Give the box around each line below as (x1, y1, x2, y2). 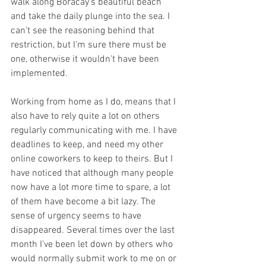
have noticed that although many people (11, 167, 176, 179)
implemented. (11, 68, 68, 80)
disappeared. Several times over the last (11, 224, 177, 236)
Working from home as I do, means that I (11, 96, 178, 108)
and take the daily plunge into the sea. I (11, 11, 172, 23)
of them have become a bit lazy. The (11, 196, 158, 208)
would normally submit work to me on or (11, 253, 179, 265)
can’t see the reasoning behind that (11, 25, 157, 37)
